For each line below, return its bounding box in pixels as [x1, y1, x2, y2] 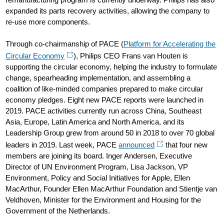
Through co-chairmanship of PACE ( [5, 39, 124, 48]
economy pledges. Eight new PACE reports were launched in [5, 95, 204, 104]
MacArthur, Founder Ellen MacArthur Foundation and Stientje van [5, 184, 217, 193]
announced [118, 140, 155, 149]
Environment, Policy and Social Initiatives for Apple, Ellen [5, 173, 190, 182]
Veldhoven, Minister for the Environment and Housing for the [5, 195, 201, 204]
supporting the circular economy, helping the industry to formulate [5, 62, 217, 71]
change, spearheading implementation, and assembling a [5, 73, 191, 82]
